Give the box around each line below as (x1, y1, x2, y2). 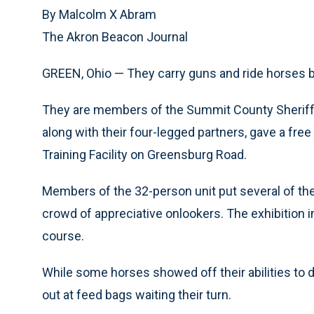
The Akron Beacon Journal (42, 29, 188, 44)
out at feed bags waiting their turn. (42, 287, 231, 302)
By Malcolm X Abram (42, 7, 156, 22)
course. (42, 228, 84, 243)
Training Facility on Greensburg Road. (42, 147, 247, 162)
